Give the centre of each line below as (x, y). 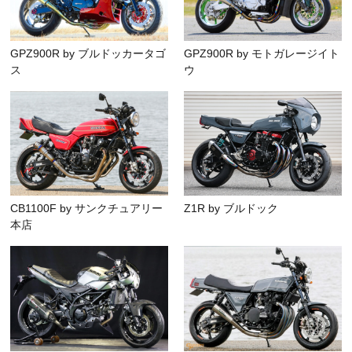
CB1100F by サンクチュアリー (87, 209)
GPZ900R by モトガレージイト (262, 53)
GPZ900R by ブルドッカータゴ (88, 53)
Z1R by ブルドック (231, 209)
